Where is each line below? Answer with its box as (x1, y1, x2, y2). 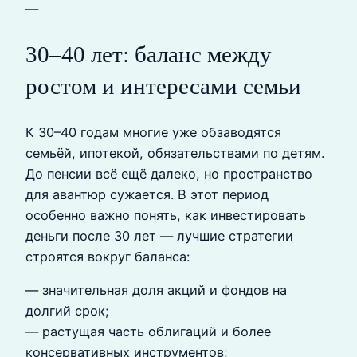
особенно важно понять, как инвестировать (25, 206, 306, 223)
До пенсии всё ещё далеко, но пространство (25, 165, 312, 182)
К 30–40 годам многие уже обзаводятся (25, 124, 281, 140)
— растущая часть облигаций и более (25, 323, 271, 339)
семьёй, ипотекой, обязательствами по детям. (25, 144, 324, 161)
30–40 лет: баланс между (25, 41, 272, 68)
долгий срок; (25, 302, 109, 319)
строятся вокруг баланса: (25, 248, 190, 265)
